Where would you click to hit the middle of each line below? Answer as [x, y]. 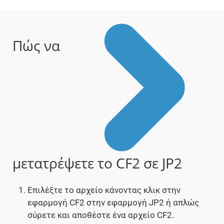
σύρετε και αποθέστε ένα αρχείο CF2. [101, 215]
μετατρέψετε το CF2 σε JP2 [97, 163]
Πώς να [36, 46]
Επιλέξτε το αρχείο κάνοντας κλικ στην [104, 190]
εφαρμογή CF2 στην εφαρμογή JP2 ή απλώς [113, 203]
